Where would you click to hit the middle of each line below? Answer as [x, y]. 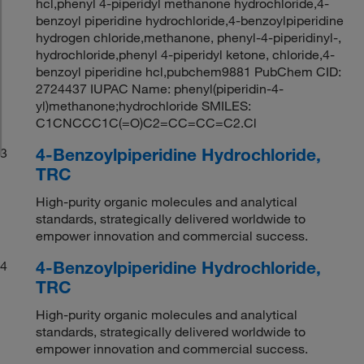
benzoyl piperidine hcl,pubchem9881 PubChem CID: [189, 71]
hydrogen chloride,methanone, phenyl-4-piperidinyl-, [189, 37]
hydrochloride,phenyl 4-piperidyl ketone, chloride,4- [186, 54]
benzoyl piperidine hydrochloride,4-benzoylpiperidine [190, 20]
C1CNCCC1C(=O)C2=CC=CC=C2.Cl [147, 122]
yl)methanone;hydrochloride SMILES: [144, 105]
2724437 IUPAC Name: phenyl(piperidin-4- [160, 88]
